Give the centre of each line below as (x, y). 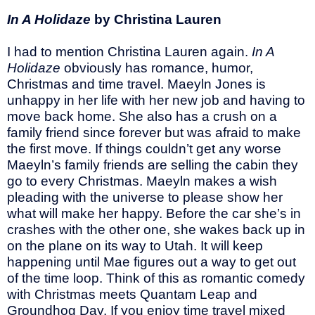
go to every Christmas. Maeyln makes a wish (142, 181)
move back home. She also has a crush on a (142, 117)
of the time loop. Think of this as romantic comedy (156, 278)
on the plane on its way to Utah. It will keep (135, 246)
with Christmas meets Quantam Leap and (132, 295)
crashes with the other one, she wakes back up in (156, 230)
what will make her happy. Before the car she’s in (154, 214)
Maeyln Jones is (217, 84)
